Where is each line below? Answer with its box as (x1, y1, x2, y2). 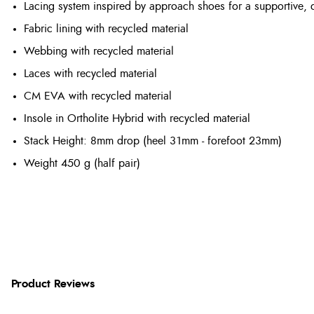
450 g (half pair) (61, 158, 140, 170)
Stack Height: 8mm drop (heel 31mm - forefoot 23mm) (24, 135, 282, 147)
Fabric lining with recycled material (24, 23, 189, 35)
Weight (24, 158, 61, 170)
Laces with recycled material (24, 68, 157, 80)
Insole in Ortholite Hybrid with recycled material (24, 113, 250, 125)
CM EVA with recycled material (24, 90, 172, 102)
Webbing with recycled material (24, 46, 174, 57)
